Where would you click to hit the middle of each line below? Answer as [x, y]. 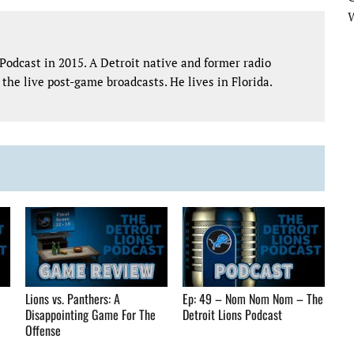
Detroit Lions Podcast [233, 314]
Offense [43, 330]
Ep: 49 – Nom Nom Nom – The [253, 298]
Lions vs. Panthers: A [73, 298]
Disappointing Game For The [91, 314]
